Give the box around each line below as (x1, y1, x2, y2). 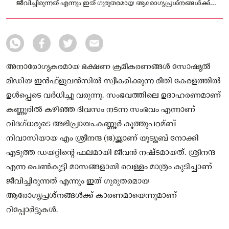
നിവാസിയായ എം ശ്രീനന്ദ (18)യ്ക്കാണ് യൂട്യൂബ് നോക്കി (6, 133, 199, 144)
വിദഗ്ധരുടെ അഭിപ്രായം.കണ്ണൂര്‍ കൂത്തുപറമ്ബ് (6, 119, 176, 129)
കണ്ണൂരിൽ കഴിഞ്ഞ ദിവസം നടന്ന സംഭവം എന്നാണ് (6, 104, 195, 115)
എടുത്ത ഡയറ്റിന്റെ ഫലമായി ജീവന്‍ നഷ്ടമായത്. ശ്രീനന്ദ (6, 147, 215, 158)
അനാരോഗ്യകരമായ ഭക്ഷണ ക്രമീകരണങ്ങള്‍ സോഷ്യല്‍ (6, 61, 211, 72)
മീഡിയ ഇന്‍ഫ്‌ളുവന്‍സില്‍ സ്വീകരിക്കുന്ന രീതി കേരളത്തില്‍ (6, 76, 221, 86)
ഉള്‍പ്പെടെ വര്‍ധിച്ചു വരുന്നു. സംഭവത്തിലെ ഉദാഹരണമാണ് (6, 90, 221, 101)
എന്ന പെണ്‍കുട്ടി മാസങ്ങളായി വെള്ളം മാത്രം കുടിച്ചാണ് (6, 162, 212, 172)
